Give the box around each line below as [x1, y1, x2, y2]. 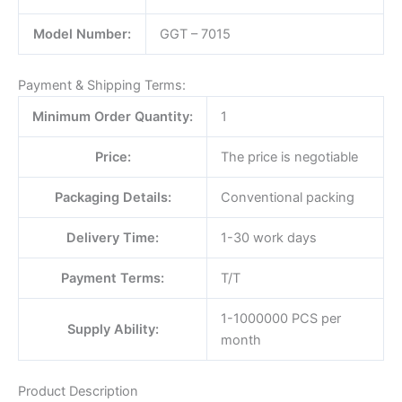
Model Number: [33, 26, 131, 43]
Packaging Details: [54, 189, 171, 206]
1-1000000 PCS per [220, 310, 341, 328]
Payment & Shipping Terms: [18, 77, 186, 94]
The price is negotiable [220, 149, 358, 166]
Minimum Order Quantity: [32, 109, 193, 126]
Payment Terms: [61, 270, 164, 287]
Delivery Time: [66, 230, 159, 247]
